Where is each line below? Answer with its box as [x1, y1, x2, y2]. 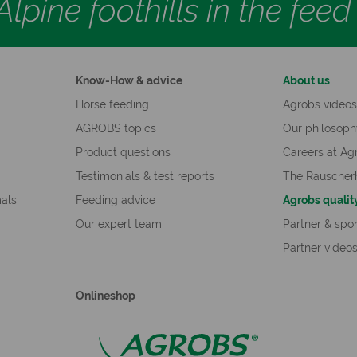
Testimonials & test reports [75, 170, 214, 183]
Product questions [75, 146, 171, 159]
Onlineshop [75, 289, 135, 303]
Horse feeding [75, 98, 149, 112]
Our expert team [75, 218, 162, 231]
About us [283, 74, 331, 88]
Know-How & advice [75, 74, 182, 88]
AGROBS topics [75, 122, 156, 135]
